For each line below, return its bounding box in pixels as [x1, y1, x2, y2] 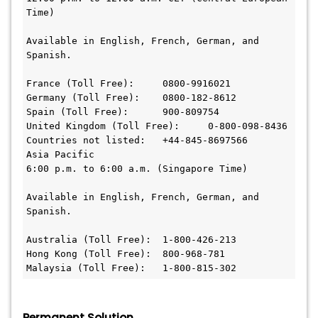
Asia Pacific [26, 149, 94, 160]
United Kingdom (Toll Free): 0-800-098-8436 [26, 121, 180, 131]
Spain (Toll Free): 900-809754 [26, 106, 128, 117]
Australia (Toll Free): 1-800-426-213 [26, 234, 151, 245]
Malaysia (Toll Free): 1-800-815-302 [163, 263, 236, 273]
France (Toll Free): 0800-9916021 [26, 78, 134, 89]
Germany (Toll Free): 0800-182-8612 [26, 92, 140, 103]
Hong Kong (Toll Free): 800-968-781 [26, 248, 151, 259]
